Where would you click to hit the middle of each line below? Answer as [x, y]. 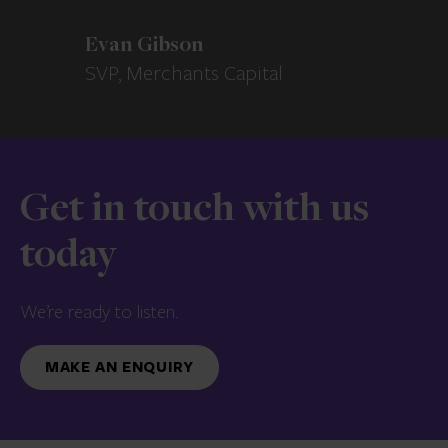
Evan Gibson [144, 46]
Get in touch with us [194, 211]
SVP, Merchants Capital [184, 73]
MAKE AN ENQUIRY [126, 366]
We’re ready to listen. [99, 312]
